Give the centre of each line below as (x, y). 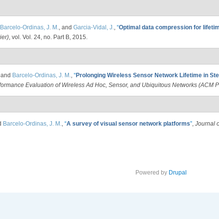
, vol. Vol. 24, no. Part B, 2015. (48, 37)
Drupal (177, 173)
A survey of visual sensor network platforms (128, 123)
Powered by (152, 173)
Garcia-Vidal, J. (94, 27)
